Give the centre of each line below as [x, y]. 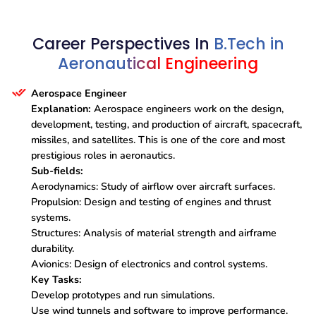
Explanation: [61, 109]
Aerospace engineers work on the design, [187, 109]
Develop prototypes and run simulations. [123, 295]
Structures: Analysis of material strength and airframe [154, 233]
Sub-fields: [57, 171]
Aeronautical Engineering [158, 64]
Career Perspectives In [121, 44]
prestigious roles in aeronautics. [103, 156]
